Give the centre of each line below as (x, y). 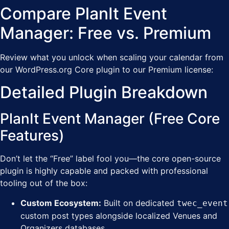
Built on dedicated (139, 203)
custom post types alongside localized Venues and (119, 215)
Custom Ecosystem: (61, 203)
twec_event (202, 203)
